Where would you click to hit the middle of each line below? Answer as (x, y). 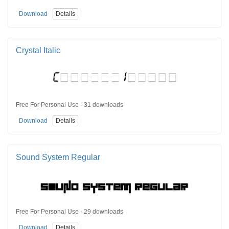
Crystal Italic (38, 50)
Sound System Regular (58, 157)
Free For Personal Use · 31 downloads (70, 105)
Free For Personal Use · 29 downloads (70, 212)
